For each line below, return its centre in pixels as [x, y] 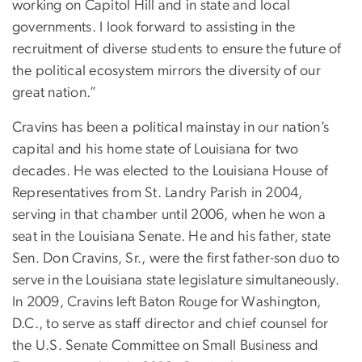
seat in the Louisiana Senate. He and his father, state [172, 236]
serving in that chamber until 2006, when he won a [169, 215]
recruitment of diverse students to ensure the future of [177, 49]
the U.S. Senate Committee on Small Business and [166, 345]
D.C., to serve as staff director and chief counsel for [170, 324]
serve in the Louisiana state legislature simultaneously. [176, 280]
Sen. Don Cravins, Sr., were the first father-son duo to [176, 258]
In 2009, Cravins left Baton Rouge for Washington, [167, 302]
